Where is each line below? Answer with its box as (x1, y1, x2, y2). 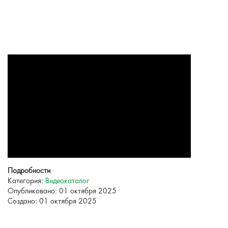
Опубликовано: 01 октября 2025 (8, 187, 117, 195)
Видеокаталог (45, 177, 90, 185)
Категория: (8, 177, 45, 185)
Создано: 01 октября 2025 (8, 197, 97, 206)
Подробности (8, 167, 50, 175)
